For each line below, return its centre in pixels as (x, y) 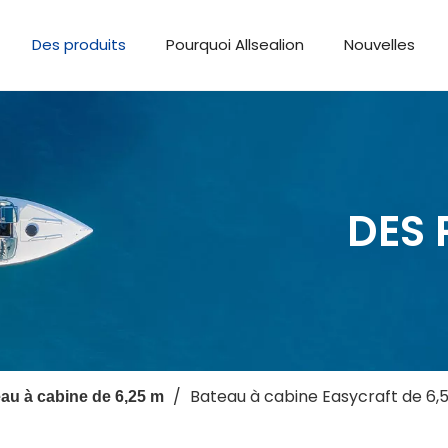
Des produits (79, 44)
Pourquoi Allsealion (235, 44)
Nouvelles (380, 44)
